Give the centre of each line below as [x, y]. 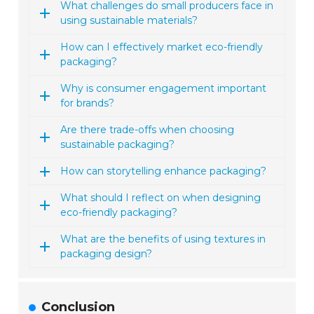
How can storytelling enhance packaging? [164, 171]
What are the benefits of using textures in [163, 239]
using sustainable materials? [129, 21]
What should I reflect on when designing [161, 198]
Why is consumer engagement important [164, 89]
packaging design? [107, 254]
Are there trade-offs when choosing [148, 130]
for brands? [88, 103]
